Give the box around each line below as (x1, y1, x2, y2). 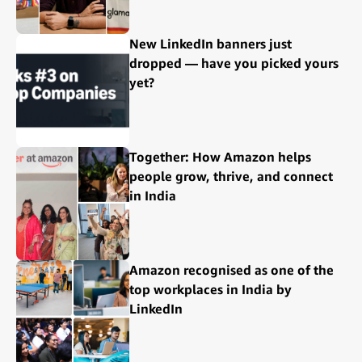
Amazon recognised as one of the (129, 262, 334, 279)
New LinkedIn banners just (129, 36, 292, 53)
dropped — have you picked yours (129, 55, 339, 72)
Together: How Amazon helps (129, 149, 311, 166)
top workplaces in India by (129, 281, 292, 298)
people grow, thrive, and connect (129, 168, 333, 185)
